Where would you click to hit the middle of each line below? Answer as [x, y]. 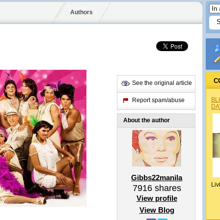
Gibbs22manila [157, 178]
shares [166, 188]
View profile [157, 198]
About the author [147, 120]
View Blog [157, 210]
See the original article [162, 83]
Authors [81, 12]
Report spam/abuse [158, 100]
